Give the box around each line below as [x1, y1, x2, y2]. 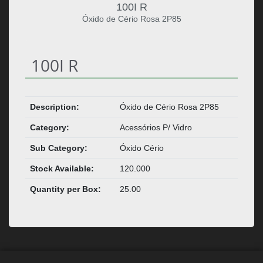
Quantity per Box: [29, 184, 101, 194]
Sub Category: [29, 143, 87, 153]
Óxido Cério [119, 143, 164, 153]
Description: [29, 102, 79, 112]
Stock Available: [29, 164, 94, 174]
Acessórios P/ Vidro [119, 123, 192, 133]
